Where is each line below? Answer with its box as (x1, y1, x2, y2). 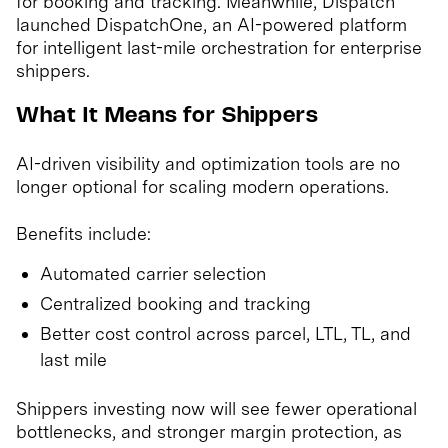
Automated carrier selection (40, 263, 266, 285)
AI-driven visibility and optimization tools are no (16, 153, 400, 175)
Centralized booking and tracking (40, 293, 311, 315)
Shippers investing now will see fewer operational (16, 398, 417, 420)
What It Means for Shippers (16, 107, 319, 127)
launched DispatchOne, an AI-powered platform (16, 14, 407, 36)
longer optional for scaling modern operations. (16, 176, 389, 198)
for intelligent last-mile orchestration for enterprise (16, 37, 422, 59)
